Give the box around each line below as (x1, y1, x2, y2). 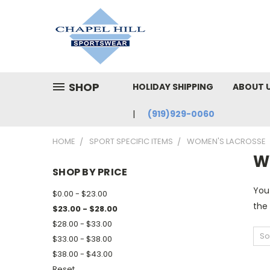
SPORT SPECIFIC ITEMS (89, 136, 173, 147)
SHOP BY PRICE (52, 165, 128, 179)
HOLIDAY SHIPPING (133, 81, 213, 93)
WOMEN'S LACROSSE (187, 136, 266, 147)
